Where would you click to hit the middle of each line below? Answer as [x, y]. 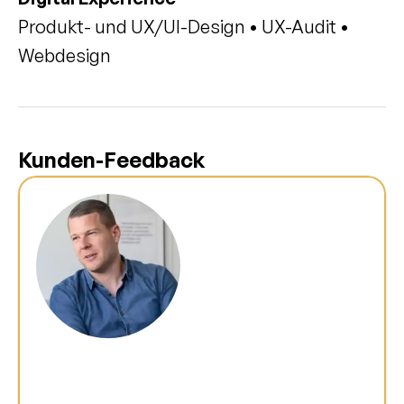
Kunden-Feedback [112, 160]
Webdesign [64, 55]
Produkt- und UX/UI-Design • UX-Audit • [184, 27]
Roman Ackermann [115, 352]
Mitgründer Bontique [122, 381]
